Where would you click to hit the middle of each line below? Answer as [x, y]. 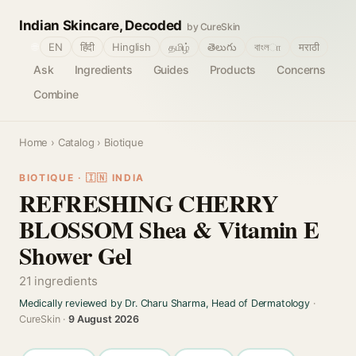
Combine [56, 94]
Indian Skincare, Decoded [101, 25]
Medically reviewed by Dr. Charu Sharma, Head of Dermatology [164, 303]
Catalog [76, 142]
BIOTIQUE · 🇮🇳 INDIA [82, 178]
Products [233, 70]
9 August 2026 [104, 319]
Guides [171, 70]
